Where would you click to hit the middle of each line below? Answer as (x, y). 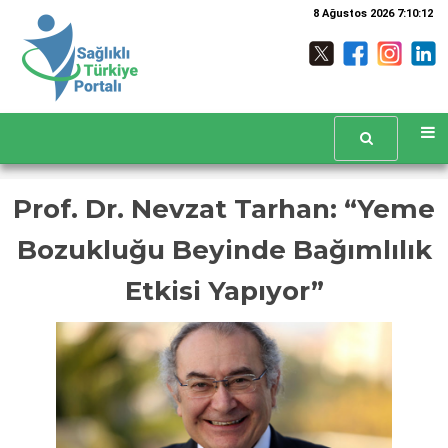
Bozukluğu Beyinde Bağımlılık (224, 250)
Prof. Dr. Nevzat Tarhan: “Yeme (224, 209)
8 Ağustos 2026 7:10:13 (373, 13)
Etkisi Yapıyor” (224, 291)
